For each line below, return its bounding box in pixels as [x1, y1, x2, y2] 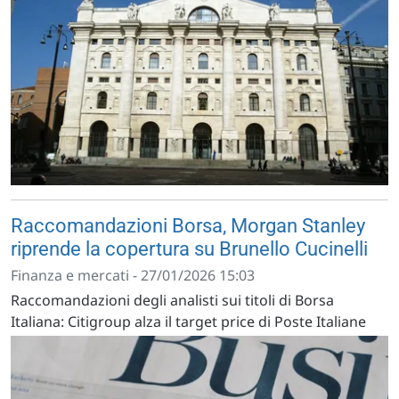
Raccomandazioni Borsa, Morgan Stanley [11, 214, 365, 237]
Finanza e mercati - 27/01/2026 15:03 [11, 265, 255, 285]
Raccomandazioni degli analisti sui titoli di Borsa [11, 289, 334, 310]
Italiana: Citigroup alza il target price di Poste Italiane [11, 311, 366, 331]
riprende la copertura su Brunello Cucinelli [11, 237, 368, 260]
